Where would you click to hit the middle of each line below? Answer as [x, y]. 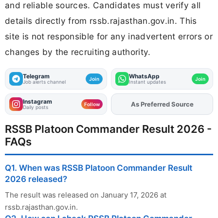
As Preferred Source [162, 104]
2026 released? [36, 179]
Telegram [36, 76]
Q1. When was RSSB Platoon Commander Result [99, 168]
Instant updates [147, 82]
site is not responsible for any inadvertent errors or [109, 36]
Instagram [37, 102]
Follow [92, 104]
